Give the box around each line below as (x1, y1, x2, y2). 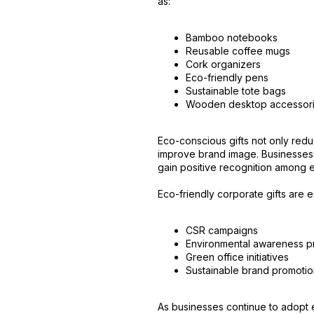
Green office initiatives (186, 251, 289, 263)
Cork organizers (186, 58, 261, 70)
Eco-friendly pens (186, 71, 269, 83)
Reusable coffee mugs (186, 45, 291, 57)
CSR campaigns (186, 224, 259, 236)
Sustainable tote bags (186, 85, 287, 97)
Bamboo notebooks (186, 32, 278, 43)
